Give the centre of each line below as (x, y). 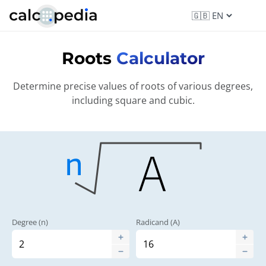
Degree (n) (30, 222)
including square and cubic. (133, 100)
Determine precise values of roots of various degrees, (133, 86)
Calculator (160, 58)
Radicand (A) (158, 222)
